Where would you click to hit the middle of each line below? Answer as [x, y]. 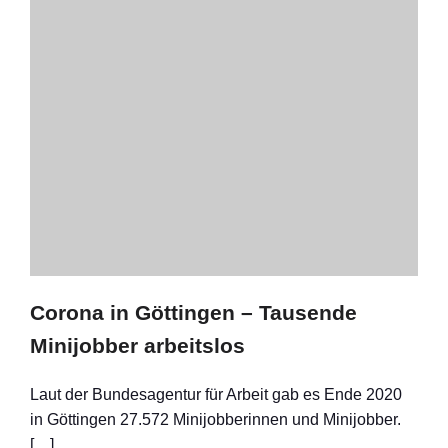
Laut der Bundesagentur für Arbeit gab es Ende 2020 [216, 394]
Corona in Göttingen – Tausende [193, 312]
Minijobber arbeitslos [137, 345]
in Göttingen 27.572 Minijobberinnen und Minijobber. [215, 419]
